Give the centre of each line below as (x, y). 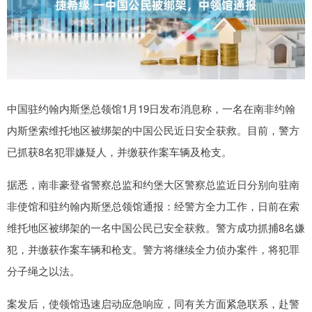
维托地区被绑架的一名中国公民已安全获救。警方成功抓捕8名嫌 (156, 227)
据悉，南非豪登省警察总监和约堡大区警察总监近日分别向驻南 (153, 184)
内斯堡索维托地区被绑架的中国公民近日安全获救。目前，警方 (153, 130)
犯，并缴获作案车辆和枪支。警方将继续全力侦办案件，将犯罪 (153, 249)
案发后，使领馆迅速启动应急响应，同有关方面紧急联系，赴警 (153, 303)
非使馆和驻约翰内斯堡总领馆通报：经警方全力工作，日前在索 (153, 206)
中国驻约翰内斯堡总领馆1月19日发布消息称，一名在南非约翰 (151, 108)
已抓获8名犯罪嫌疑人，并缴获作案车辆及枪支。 (119, 151)
